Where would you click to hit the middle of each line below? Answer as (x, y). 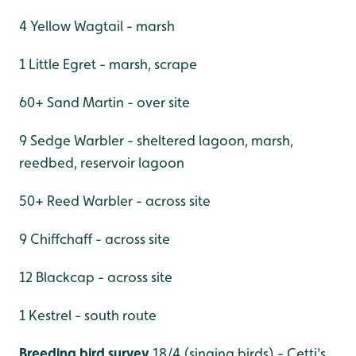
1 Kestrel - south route (88, 315)
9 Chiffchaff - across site (95, 239)
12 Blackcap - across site (96, 277)
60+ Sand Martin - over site (104, 103)
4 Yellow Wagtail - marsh (97, 26)
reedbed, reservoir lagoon (102, 163)
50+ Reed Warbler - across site (115, 201)
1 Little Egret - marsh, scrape (108, 64)
